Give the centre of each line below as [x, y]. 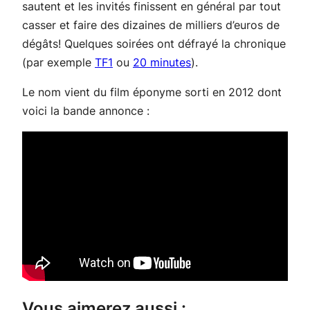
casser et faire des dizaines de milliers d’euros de [151, 25]
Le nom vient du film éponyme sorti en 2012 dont [152, 92]
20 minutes [162, 63]
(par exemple [58, 63]
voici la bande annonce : [86, 111]
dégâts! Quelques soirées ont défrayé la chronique [154, 44]
